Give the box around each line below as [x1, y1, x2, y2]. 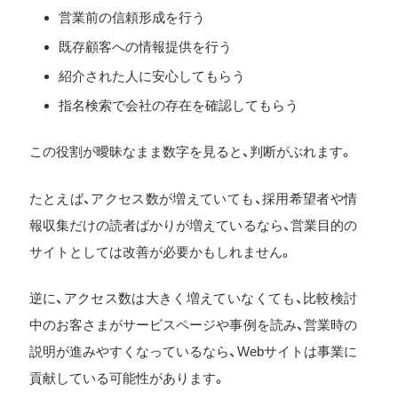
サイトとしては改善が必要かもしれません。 [28, 243, 292, 259]
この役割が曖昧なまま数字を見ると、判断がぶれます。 [28, 144, 353, 160]
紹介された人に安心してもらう [58, 68, 245, 84]
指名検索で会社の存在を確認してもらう [58, 97, 298, 113]
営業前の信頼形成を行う [58, 9, 205, 25]
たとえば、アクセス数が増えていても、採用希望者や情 [28, 190, 357, 206]
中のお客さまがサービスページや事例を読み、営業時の [28, 317, 357, 333]
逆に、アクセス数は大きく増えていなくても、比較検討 [28, 291, 357, 306]
